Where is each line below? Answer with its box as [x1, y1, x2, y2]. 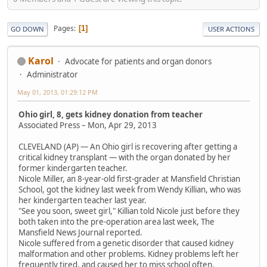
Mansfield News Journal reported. [18, 227, 142, 238]
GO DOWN [11, 24, 44, 33]
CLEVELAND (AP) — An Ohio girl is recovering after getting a [18, 141, 237, 153]
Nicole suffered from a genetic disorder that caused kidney [18, 238, 234, 249]
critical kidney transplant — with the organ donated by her [18, 152, 231, 163]
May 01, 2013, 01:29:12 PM [17, 87, 98, 97]
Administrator [27, 69, 78, 80]
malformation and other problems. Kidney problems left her [18, 249, 239, 260]
